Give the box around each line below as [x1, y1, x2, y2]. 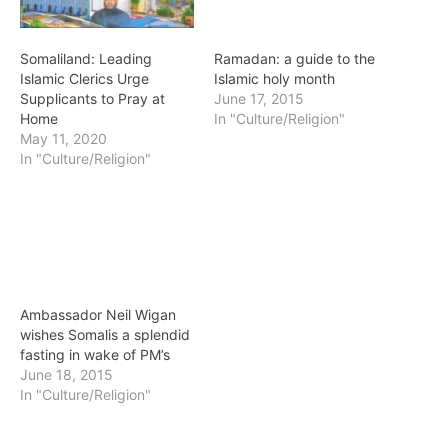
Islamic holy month [214, 70, 335, 88]
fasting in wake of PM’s [20, 345, 170, 363]
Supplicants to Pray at [20, 90, 165, 108]
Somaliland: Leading [20, 50, 152, 68]
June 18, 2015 [20, 365, 113, 383]
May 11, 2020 [20, 130, 107, 148]
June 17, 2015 [214, 90, 304, 108]
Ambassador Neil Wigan [20, 305, 176, 323]
